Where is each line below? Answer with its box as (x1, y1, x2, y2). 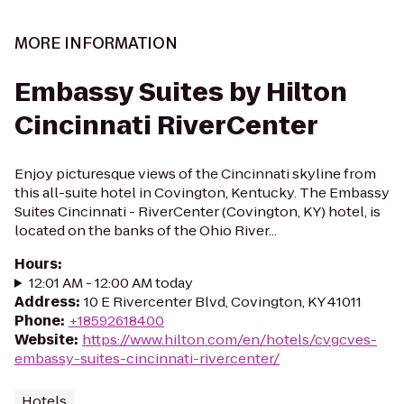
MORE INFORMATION (14, 32, 178, 54)
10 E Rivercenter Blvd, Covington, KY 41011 (84, 292, 362, 311)
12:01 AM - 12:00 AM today (28, 273, 193, 292)
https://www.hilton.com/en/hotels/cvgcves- (82, 330, 377, 349)
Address (14, 292, 76, 311)
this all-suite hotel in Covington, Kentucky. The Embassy (14, 183, 390, 202)
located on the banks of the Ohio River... (14, 221, 277, 240)
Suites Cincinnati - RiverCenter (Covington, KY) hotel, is (14, 202, 381, 221)
